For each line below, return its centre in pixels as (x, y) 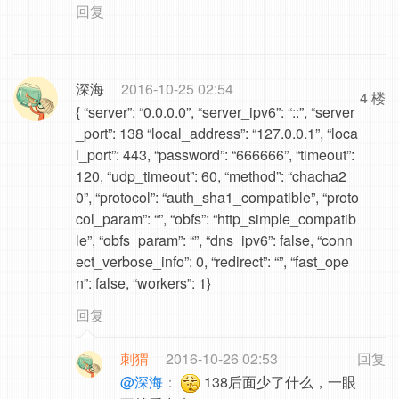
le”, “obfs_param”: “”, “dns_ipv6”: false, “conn (214, 240)
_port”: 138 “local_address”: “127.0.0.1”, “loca (217, 133)
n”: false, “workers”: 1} (143, 283)
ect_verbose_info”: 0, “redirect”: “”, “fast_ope (212, 261)
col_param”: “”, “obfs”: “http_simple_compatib (216, 219)
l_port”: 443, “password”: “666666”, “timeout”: (215, 155)
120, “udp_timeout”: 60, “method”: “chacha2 (211, 176)
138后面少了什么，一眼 (278, 382)
